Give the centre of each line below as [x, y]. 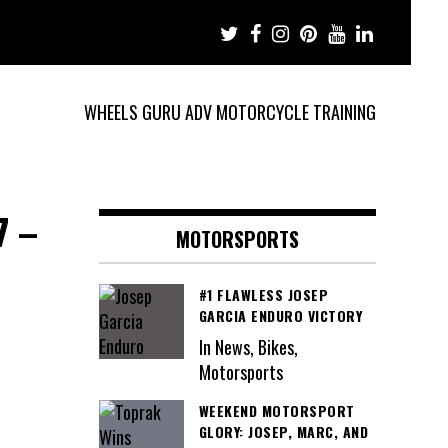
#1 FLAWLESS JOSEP [263, 295]
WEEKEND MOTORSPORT [276, 410]
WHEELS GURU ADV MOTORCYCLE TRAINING [230, 112]
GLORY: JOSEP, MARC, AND [283, 431]
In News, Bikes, [248, 346]
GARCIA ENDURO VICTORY [280, 316]
